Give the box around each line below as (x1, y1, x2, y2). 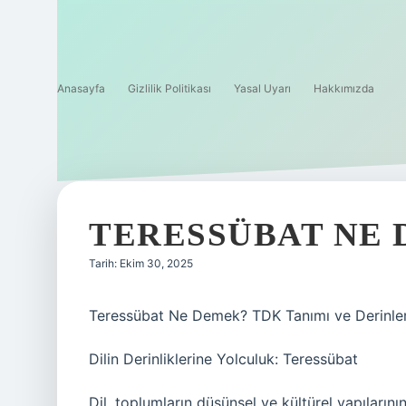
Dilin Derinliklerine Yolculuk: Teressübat (89, 350, 358, 368)
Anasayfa (57, 82, 105, 95)
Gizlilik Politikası (128, 82, 211, 95)
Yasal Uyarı (234, 82, 291, 95)
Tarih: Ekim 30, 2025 (89, 256, 193, 270)
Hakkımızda (314, 82, 374, 95)
